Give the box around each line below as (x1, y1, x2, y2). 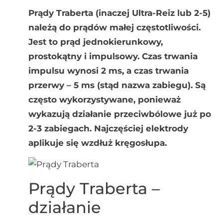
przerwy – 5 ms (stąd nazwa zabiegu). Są (28, 80, 206, 90)
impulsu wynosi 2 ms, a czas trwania (28, 65, 189, 76)
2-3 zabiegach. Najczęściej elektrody (28, 123, 188, 133)
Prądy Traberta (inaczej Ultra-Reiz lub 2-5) (28, 7, 211, 18)
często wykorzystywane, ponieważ (28, 94, 181, 105)
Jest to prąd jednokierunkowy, (28, 36, 163, 47)
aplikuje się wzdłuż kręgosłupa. (28, 137, 167, 148)
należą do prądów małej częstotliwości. (28, 22, 201, 32)
